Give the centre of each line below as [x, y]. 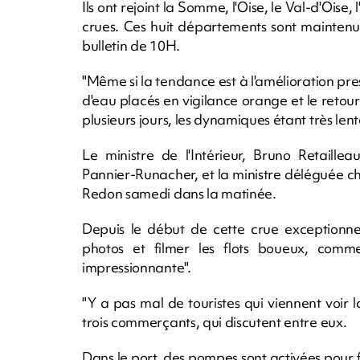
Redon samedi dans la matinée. [179, 193]
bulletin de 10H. [131, 45]
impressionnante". [137, 267]
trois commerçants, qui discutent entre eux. [215, 321]
